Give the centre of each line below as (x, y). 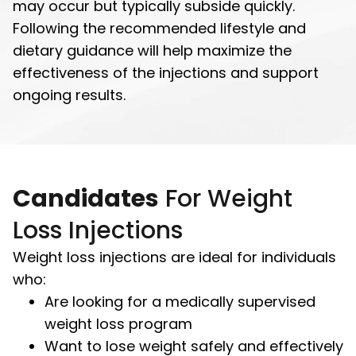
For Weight (226, 198)
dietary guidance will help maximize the (152, 50)
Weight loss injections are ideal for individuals (174, 257)
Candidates (86, 198)
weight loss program (118, 323)
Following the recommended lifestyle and (159, 28)
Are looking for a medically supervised (180, 301)
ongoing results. (69, 95)
